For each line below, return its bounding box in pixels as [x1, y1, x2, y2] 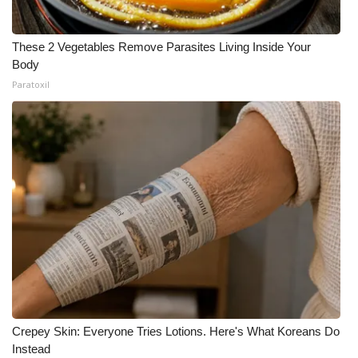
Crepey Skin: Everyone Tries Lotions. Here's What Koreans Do [12, 324, 340, 338]
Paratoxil [12, 78, 50, 90]
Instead [12, 342, 50, 356]
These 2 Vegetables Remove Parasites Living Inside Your [12, 40, 311, 54]
